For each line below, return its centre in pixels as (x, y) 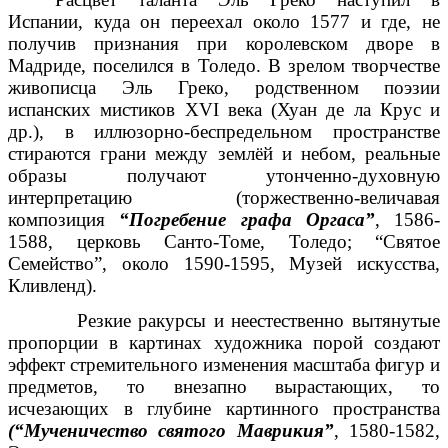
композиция (64, 220)
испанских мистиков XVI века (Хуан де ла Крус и (224, 110)
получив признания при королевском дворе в (224, 44)
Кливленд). (52, 286)
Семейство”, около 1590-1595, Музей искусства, (224, 264)
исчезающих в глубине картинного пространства (224, 409)
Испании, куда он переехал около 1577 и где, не (224, 22)
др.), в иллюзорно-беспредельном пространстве (224, 132)
